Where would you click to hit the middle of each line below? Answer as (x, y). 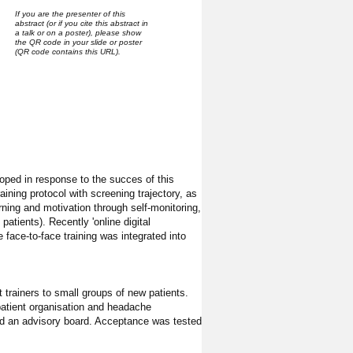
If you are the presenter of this (70, 13)
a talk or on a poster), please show (78, 32)
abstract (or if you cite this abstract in (81, 23)
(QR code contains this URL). (67, 51)
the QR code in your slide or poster (78, 42)
